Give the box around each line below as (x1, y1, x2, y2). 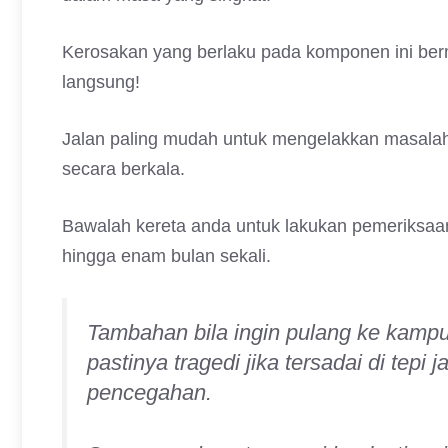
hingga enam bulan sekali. (62, 246, 271, 266)
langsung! (62, 72, 140, 92)
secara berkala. (62, 159, 185, 179)
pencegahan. (87, 380, 218, 405)
